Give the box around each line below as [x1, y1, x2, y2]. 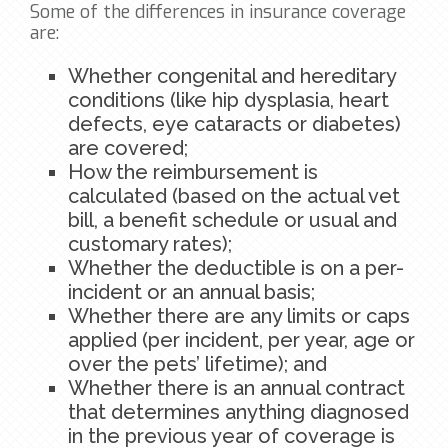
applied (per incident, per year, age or [68, 328, 415, 353]
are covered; [68, 136, 188, 161]
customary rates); [68, 232, 232, 257]
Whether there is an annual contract [68, 376, 405, 401]
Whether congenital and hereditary [68, 64, 396, 89]
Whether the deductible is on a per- [68, 256, 404, 281]
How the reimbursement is [68, 160, 318, 185]
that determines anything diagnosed [68, 400, 409, 425]
